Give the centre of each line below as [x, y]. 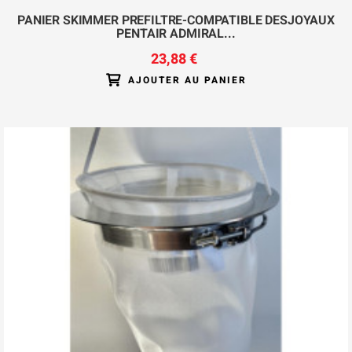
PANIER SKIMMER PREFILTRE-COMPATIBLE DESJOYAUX [176, 20]
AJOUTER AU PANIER [187, 81]
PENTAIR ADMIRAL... [176, 34]
